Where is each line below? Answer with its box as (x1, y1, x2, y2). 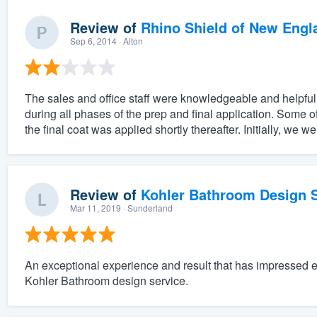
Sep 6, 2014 (69, 35, 117, 47)
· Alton (116, 35, 143, 47)
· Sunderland (120, 202, 173, 214)
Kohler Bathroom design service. (24, 272, 188, 289)
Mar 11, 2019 (69, 202, 121, 214)
